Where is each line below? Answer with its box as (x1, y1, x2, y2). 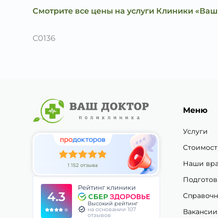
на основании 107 (88, 206, 136, 213)
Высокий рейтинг (88, 200, 138, 207)
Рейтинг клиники (78, 183, 136, 192)
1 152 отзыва (68, 162, 98, 169)
